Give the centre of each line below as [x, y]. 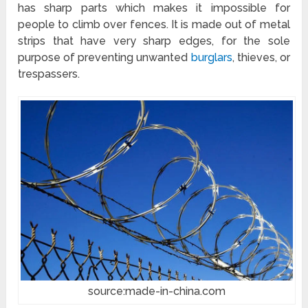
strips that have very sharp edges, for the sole [154, 41]
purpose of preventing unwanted [104, 57]
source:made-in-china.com [156, 291]
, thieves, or [261, 57]
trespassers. [49, 74]
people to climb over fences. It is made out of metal [154, 24]
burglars [211, 57]
